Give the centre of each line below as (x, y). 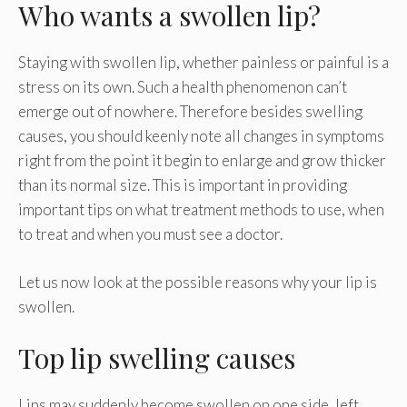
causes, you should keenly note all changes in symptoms (201, 136)
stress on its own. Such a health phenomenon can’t (183, 87)
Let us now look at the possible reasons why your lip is (198, 282)
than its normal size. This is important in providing (183, 185)
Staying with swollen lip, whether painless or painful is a (203, 63)
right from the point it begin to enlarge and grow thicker (202, 161)
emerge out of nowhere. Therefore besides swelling (190, 112)
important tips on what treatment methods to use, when (201, 210)
